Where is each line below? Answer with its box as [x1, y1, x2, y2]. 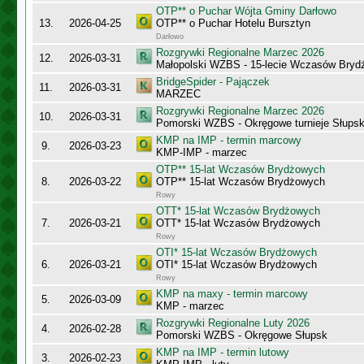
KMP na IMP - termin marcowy [156, 134, 301, 146]
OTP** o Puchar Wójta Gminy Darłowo [156, 5, 336, 17]
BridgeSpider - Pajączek [156, 76, 270, 88]
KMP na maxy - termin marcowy [156, 288, 308, 300]
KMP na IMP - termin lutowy [156, 346, 289, 358]
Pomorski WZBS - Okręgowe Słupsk [156, 329, 327, 341]
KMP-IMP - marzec [156, 146, 247, 158]
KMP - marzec [156, 300, 224, 312]
